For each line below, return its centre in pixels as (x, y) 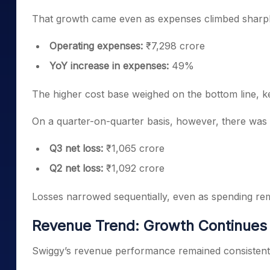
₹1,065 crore (134, 148)
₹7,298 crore (175, 46)
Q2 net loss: (78, 168)
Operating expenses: (98, 46)
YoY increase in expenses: (111, 66)
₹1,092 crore (135, 168)
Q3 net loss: (76, 148)
